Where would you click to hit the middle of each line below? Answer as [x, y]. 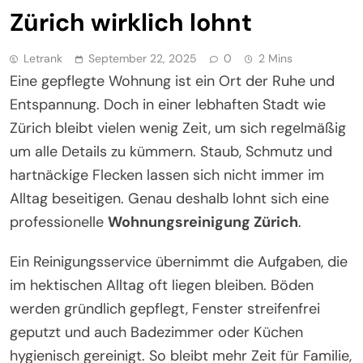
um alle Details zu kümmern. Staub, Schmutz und [171, 151]
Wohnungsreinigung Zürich [203, 222]
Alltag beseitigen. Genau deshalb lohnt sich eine [169, 198]
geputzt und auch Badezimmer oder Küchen [156, 332]
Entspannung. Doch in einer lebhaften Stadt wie [168, 104]
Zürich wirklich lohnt [131, 22]
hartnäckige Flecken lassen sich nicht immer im [167, 175]
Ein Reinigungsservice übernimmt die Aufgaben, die [179, 261]
